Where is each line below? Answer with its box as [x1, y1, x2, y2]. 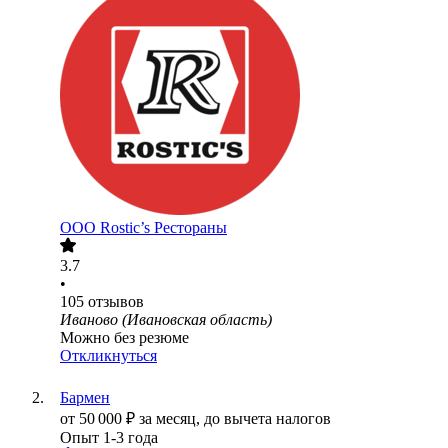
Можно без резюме [60, 329, 189, 347]
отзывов [88, 293, 144, 311]
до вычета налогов [204, 410, 331, 428]
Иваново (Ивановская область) [60, 311, 272, 329]
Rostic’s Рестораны [100, 219, 227, 237]
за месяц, [139, 410, 204, 428]
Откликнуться [60, 347, 157, 365]
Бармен [60, 389, 110, 407]
